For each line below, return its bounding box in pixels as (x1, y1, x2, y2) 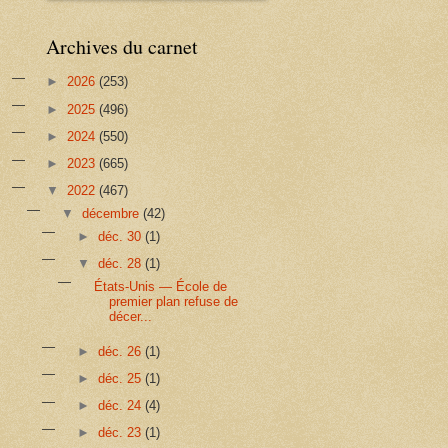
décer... (108, 308, 152, 324)
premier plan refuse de (108, 293, 238, 309)
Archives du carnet (46, 32, 198, 60)
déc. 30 (97, 228, 145, 244)
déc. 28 (97, 255, 145, 271)
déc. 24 (97, 398, 145, 414)
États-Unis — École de (93, 278, 227, 294)
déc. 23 (97, 425, 145, 441)
